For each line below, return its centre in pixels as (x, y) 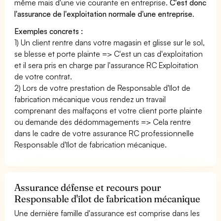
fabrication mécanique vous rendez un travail (90, 99)
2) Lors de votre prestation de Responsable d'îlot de (103, 88)
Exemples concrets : (49, 31)
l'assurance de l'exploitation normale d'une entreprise (104, 14)
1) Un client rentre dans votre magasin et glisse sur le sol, (110, 42)
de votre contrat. (43, 76)
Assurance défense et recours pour (88, 187)
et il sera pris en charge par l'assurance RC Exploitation (107, 65)
